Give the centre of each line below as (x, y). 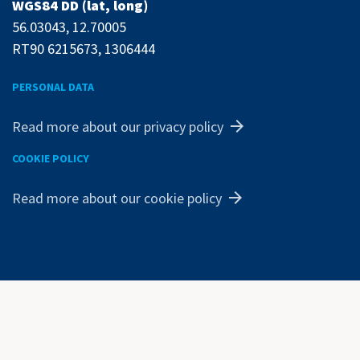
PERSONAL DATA (53, 87)
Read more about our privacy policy (118, 126)
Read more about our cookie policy (117, 198)
